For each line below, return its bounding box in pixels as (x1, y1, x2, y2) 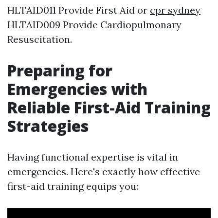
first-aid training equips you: (7, 180, 138, 193)
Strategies (7, 115, 89, 137)
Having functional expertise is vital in (7, 151, 178, 163)
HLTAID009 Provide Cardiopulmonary (7, 18, 182, 31)
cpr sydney (150, 4, 200, 17)
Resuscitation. (7, 33, 72, 46)
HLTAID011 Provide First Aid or (7, 4, 150, 17)
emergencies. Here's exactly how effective (7, 165, 200, 178)
